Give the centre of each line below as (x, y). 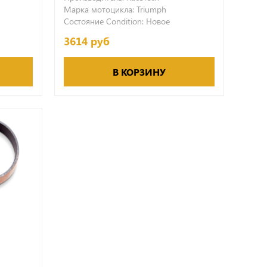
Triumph (151, 9)
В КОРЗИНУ (139, 72)
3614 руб (86, 41)
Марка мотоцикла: (99, 9)
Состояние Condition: (103, 21)
